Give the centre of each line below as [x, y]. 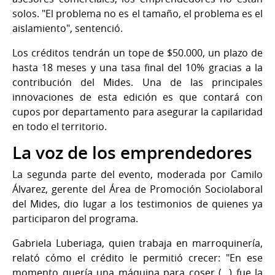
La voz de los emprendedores [132, 152]
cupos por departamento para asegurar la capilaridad [137, 111]
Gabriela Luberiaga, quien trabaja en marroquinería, [137, 243]
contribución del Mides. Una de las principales [137, 82]
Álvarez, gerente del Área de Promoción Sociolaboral [137, 189]
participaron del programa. [75, 218]
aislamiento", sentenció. [68, 28]
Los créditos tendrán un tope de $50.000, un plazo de [137, 52]
